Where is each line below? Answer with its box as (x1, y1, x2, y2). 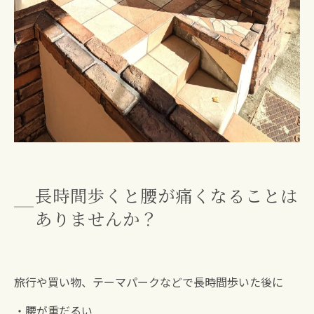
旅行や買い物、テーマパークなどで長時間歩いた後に (14, 273, 283, 291)
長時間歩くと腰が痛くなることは (35, 183, 298, 208)
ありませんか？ (35, 206, 158, 231)
